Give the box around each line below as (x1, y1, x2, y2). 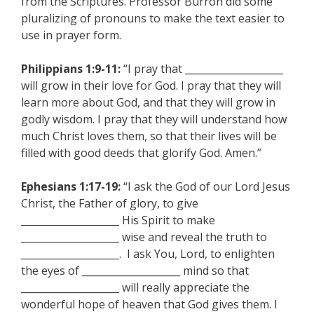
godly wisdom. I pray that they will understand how (21, 111, 287, 127)
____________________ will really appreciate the (21, 280, 250, 295)
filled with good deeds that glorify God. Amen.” (21, 145, 261, 161)
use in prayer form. (21, 27, 124, 43)
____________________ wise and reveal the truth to (21, 229, 267, 245)
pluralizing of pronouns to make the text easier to (21, 11, 285, 26)
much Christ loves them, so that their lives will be (21, 128, 277, 144)
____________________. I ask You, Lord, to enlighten (21, 246, 275, 261)
